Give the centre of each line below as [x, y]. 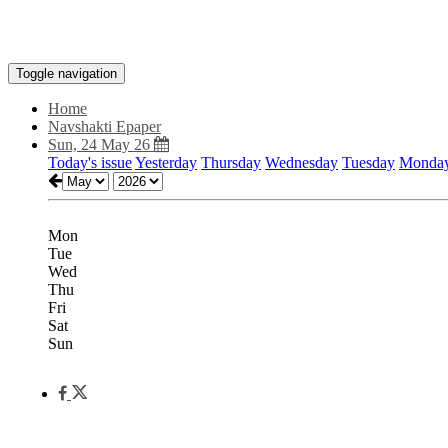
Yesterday [166, 162]
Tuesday [368, 162]
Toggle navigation [66, 73]
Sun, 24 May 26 [101, 144]
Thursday [231, 162]
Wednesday [301, 162]
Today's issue [90, 162]
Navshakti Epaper [104, 126]
